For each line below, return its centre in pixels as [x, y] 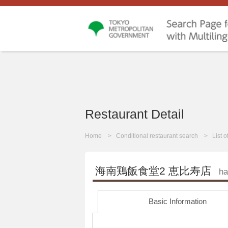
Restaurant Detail [135, 114]
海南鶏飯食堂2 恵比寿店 [153, 171]
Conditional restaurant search [157, 136]
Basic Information [177, 202]
